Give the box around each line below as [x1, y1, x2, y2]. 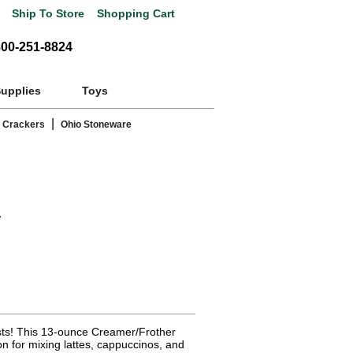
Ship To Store [12, 8, 84, 20]
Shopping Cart [94, 8, 175, 20]
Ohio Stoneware [61, 119, 132, 131]
